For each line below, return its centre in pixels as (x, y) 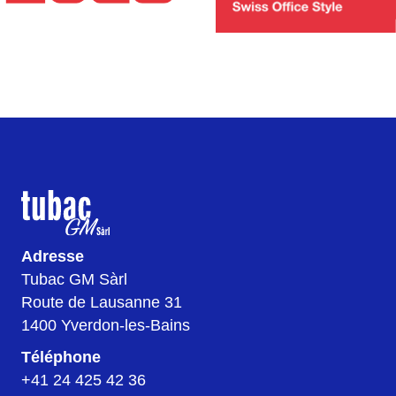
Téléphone (61, 357)
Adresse (53, 256)
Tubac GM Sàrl (74, 279)
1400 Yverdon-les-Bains (106, 325)
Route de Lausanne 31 (102, 302)
